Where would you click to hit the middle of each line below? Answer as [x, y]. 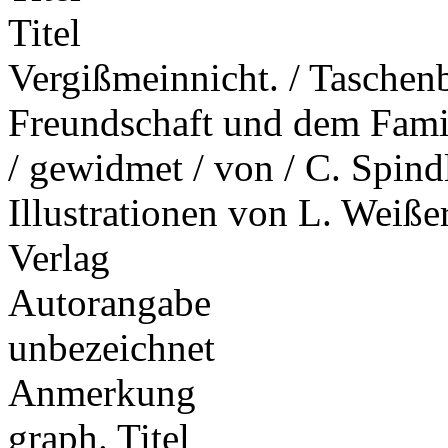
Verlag [59, 257]
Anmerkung [102, 392]
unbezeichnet [111, 347]
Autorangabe [109, 302]
